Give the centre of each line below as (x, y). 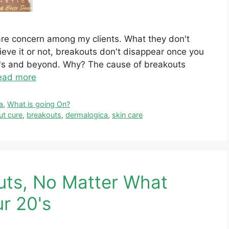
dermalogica (87, 115)
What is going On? (39, 104)
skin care (128, 115)
